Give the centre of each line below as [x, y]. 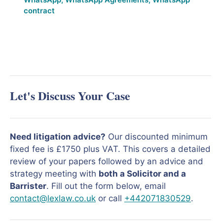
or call [110, 198]
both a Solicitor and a [142, 174]
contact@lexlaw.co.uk [53, 198]
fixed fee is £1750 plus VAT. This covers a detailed [110, 149]
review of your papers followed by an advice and [107, 161]
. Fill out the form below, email [106, 186]
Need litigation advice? [58, 137]
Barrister [28, 186]
